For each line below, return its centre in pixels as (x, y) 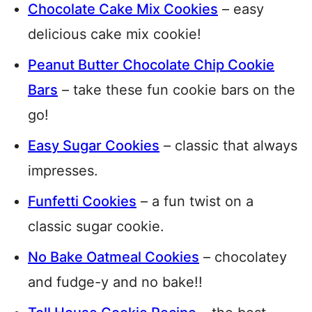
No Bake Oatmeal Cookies (114, 257)
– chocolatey (243, 257)
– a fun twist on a (195, 202)
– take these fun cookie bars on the (177, 90)
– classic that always (228, 146)
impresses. (63, 171)
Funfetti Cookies (82, 202)
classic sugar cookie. (96, 227)
